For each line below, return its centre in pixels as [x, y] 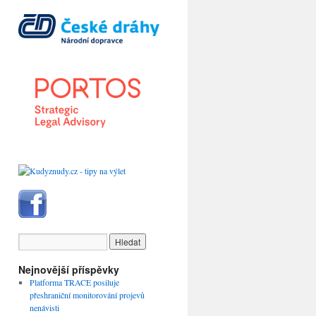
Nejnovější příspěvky [69, 270]
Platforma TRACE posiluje [74, 282]
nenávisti [44, 308]
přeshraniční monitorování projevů [87, 295]
